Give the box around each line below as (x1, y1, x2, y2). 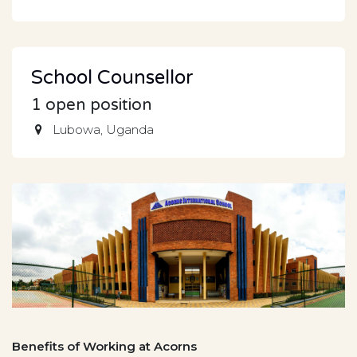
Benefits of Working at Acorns (12, 339, 197, 355)
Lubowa (53, 122, 101, 138)
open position (41, 95, 152, 116)
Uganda (106, 122, 155, 138)
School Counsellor (31, 66, 194, 90)
